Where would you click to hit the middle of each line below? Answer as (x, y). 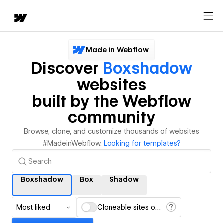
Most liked (33, 207)
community (111, 117)
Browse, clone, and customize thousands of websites (111, 131)
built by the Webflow (111, 101)
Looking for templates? (142, 143)
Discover (67, 68)
